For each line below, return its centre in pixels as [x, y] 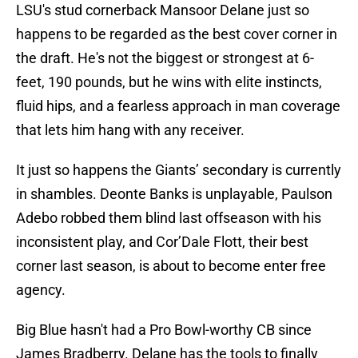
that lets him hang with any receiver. [130, 130]
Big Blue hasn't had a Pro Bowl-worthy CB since [164, 330]
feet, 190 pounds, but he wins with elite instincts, [169, 82]
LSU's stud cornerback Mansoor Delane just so [163, 10]
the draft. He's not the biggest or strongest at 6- [165, 58]
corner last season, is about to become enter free [171, 266]
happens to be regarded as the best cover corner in [177, 34]
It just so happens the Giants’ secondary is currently [179, 170]
